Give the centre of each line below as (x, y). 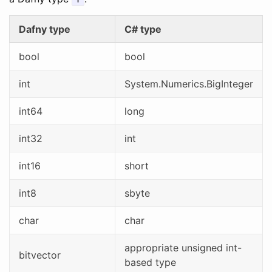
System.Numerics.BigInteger (189, 84)
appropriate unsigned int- (183, 248)
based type (150, 262)
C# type (143, 29)
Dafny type (45, 29)
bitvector (40, 255)
